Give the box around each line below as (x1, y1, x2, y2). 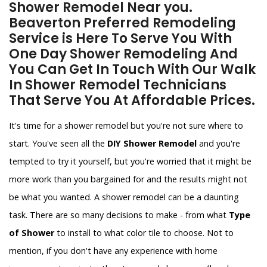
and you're (197, 138, 240, 149)
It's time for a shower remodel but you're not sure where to (9, 120, 243, 131)
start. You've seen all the (9, 138, 107, 149)
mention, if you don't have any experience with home (9, 245, 218, 256)
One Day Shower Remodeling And (9, 45, 238, 63)
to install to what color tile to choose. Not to (54, 227, 234, 238)
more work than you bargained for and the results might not (9, 173, 247, 185)
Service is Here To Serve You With (9, 29, 232, 48)
